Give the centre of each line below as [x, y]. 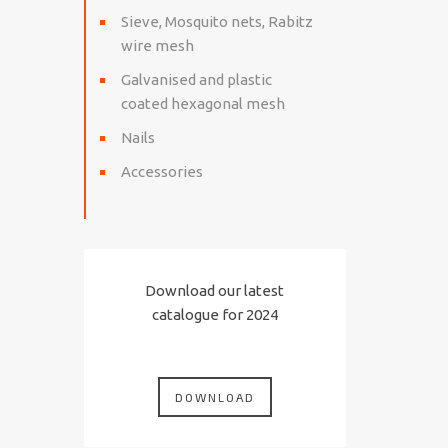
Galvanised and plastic [196, 79]
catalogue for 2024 [214, 314]
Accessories [161, 171]
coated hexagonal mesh [202, 103]
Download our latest [215, 290]
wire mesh [157, 45]
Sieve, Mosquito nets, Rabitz [216, 21]
